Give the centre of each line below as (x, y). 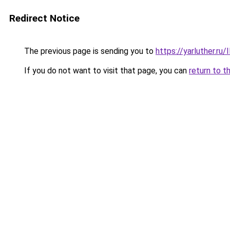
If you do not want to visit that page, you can (106, 71)
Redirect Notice (44, 18)
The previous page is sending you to (89, 51)
